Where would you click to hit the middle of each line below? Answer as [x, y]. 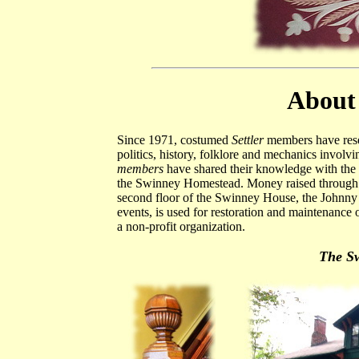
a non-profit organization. [181, 226]
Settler [248, 139]
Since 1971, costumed [174, 139]
